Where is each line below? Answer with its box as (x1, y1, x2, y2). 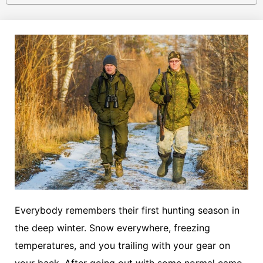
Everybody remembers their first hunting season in (15, 204, 240, 216)
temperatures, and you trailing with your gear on (15, 239, 230, 251)
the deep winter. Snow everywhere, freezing (15, 221, 210, 234)
